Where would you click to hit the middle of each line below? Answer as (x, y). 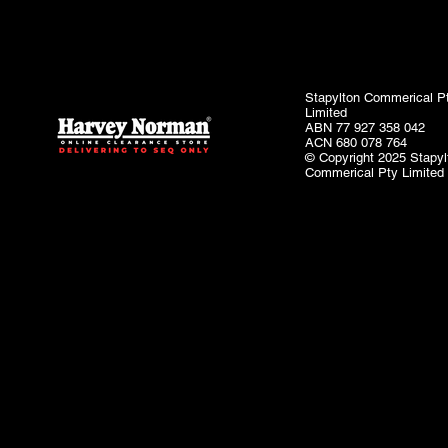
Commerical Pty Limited (375, 172)
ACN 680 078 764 (356, 142)
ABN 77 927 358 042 (365, 127)
